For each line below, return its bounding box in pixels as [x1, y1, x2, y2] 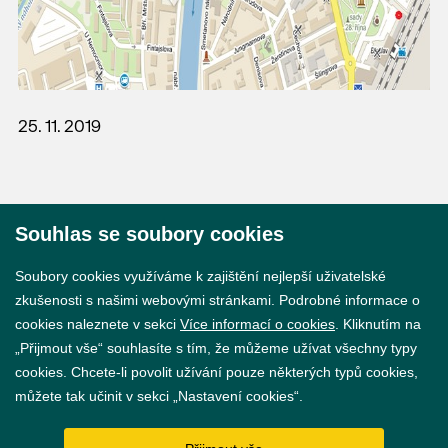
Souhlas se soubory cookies [15, 223, 284, 245]
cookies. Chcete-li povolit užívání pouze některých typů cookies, [15, 364, 418, 380]
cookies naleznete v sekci [15, 316, 180, 332]
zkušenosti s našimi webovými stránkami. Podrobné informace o [15, 292, 420, 308]
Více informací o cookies [180, 316, 335, 332]
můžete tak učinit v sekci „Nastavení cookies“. [15, 388, 303, 404]
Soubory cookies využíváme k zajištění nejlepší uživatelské [15, 268, 386, 284]
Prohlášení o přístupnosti [143, 378, 305, 395]
